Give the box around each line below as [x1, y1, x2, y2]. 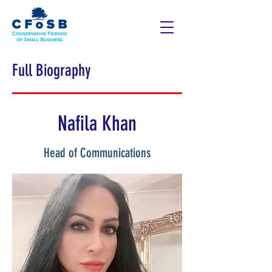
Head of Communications [44, 145, 151, 160]
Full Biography [12, 61, 91, 80]
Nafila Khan [58, 111, 137, 136]
